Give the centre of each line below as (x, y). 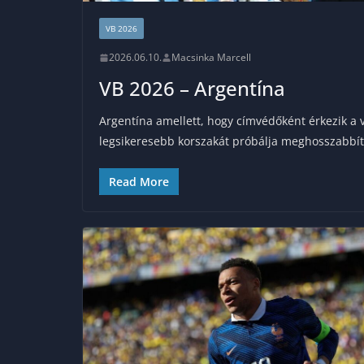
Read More (139, 182)
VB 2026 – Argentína (192, 89)
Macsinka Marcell (211, 58)
